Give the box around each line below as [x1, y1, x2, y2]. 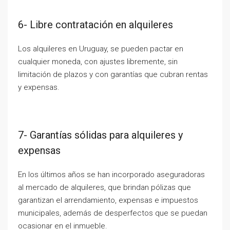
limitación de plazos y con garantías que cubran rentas [18, 70, 208, 79]
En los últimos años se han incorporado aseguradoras [18, 170, 205, 179]
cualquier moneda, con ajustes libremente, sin [18, 57, 178, 66]
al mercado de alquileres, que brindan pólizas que [18, 183, 191, 192]
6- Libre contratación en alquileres [18, 18, 173, 31]
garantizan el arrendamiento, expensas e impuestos [18, 196, 198, 205]
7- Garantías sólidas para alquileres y [18, 129, 183, 141]
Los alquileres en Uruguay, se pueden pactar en [18, 44, 183, 53]
